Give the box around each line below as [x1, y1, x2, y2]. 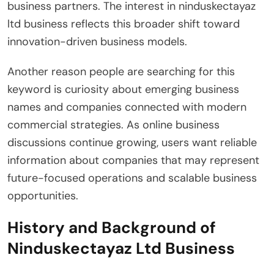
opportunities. [7, 188, 78, 203]
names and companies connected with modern [7, 99, 246, 114]
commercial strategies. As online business [7, 117, 220, 132]
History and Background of [7, 217, 216, 238]
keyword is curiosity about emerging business [7, 81, 239, 97]
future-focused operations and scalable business [7, 170, 257, 185]
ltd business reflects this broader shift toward [7, 16, 240, 31]
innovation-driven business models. [7, 34, 187, 49]
